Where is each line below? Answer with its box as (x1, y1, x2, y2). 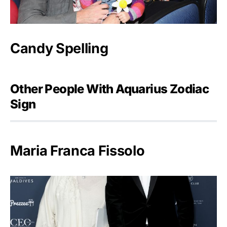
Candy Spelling (10, 40, 108, 57)
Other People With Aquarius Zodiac (10, 82, 209, 96)
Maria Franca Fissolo (10, 142, 145, 159)
